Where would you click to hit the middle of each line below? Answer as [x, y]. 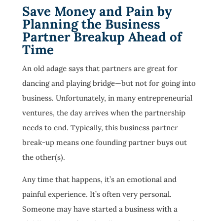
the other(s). [43, 157]
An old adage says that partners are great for [100, 68]
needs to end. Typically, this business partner [100, 128]
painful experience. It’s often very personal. [97, 194]
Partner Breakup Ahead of [102, 37]
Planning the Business [91, 24]
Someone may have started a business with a [100, 209]
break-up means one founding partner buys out [104, 142]
